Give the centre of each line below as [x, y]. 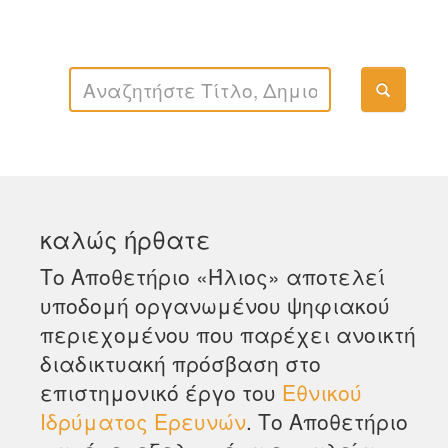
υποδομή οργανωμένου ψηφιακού [215, 305]
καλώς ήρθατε [125, 238]
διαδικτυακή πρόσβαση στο [180, 363]
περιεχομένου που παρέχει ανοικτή [228, 334]
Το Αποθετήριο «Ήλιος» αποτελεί [212, 276]
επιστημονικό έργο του [161, 392]
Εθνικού [322, 392]
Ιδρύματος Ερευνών [143, 421]
